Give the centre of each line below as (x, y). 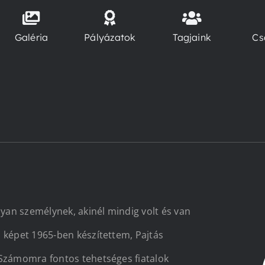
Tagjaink (192, 37)
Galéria (31, 37)
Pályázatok (110, 37)
